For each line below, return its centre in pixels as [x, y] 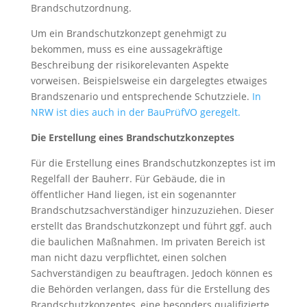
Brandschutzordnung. [81, 8]
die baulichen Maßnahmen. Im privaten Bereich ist [148, 242]
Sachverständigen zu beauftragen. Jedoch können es [151, 273]
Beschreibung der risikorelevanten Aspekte [130, 65]
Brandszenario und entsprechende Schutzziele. [141, 96]
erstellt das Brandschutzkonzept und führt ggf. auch [151, 226]
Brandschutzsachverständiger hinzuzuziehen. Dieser [152, 210]
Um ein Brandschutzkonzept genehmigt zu [128, 33]
